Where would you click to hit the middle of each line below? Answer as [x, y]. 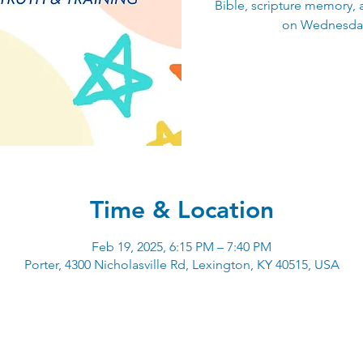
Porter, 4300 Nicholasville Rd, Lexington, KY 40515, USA [181, 265]
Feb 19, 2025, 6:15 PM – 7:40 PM [181, 247]
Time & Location [181, 210]
